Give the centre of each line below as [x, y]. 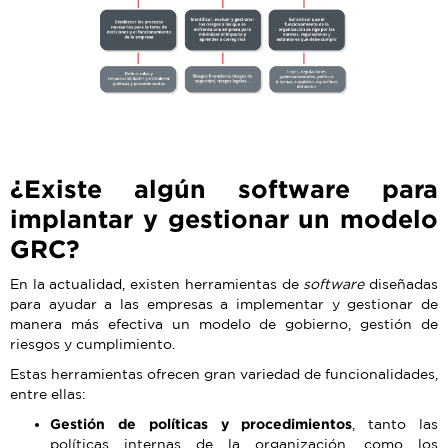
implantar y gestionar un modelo [224, 219]
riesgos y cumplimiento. [92, 344]
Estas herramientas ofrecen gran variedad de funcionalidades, [224, 374]
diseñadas [401, 284]
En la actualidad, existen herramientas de [157, 284]
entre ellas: [48, 394]
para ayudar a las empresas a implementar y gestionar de [224, 304]
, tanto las [395, 424]
